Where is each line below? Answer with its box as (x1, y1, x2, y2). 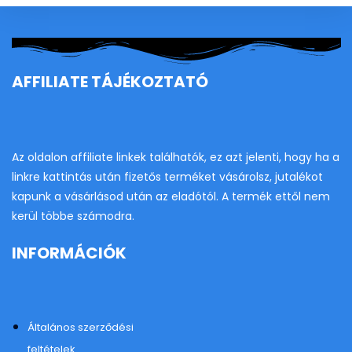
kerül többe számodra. (12, 207, 134, 224)
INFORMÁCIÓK (12, 241, 126, 264)
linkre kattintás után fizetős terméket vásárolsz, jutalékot (12, 168, 323, 185)
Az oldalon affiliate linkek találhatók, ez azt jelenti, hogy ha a (12, 148, 339, 165)
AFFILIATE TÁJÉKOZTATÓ (12, 70, 208, 93)
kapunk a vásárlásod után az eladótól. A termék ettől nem (12, 188, 330, 204)
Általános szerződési (27, 319, 134, 335)
